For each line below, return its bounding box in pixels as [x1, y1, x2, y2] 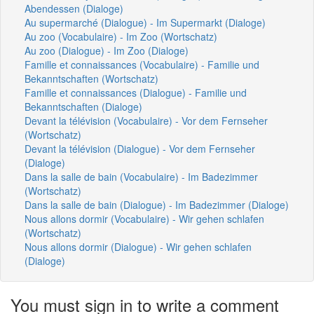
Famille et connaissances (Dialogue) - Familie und [25, 85, 247, 100]
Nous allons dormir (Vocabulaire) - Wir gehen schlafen [25, 211, 264, 226]
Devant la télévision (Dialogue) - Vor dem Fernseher [25, 141, 255, 156]
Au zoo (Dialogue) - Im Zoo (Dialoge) [25, 43, 189, 57]
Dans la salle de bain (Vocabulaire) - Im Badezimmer [25, 169, 258, 184]
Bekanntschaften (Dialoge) [25, 99, 142, 114]
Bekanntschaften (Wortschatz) [25, 71, 158, 86]
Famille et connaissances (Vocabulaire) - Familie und [25, 57, 259, 71]
